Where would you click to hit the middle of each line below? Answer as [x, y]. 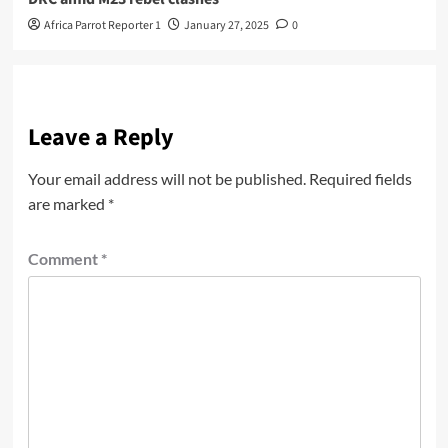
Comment [64, 258]
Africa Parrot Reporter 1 [102, 25]
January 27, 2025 [226, 25]
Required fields [360, 178]
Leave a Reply [100, 137]
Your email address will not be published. [166, 178]
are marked [67, 203]
